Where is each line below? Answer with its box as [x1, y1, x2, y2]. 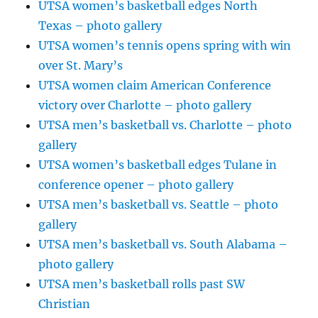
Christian [38, 297, 91, 312]
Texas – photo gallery [38, 18, 163, 33]
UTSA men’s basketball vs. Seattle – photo [38, 197, 279, 212]
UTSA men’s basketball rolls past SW [38, 277, 246, 292]
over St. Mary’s [38, 58, 124, 73]
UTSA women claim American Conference [38, 78, 272, 93]
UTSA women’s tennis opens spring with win [38, 38, 292, 53]
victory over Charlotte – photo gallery [38, 98, 252, 113]
